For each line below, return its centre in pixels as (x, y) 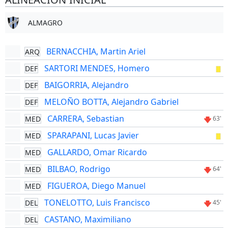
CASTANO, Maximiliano (88, 219)
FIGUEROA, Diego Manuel (96, 186)
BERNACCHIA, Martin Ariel (96, 51)
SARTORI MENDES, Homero (97, 68)
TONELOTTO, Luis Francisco (97, 203)
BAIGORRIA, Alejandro (86, 85)
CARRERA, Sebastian (85, 119)
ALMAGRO (45, 23)
